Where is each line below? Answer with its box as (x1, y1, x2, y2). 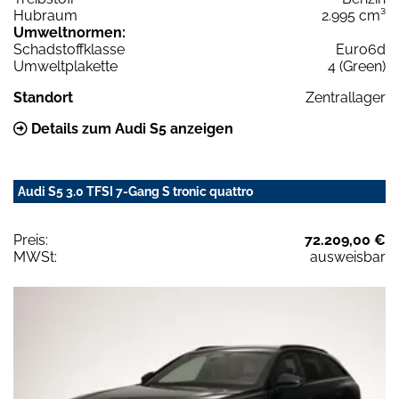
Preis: (13, 232, 48, 249)
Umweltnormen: (13, 24, 126, 42)
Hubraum (13, 7, 77, 25)
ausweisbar (310, 248, 386, 266)
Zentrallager (305, 89, 386, 107)
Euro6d (336, 41, 386, 59)
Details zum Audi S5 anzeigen (28, 120, 233, 138)
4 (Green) (328, 58, 386, 76)
